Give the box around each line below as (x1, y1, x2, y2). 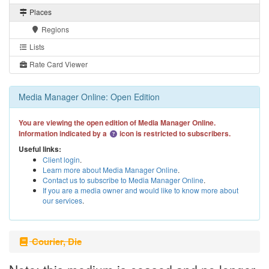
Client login (43, 154, 80, 165)
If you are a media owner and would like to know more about (43, 185, 238, 196)
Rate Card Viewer (28, 58, 88, 69)
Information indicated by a (19, 127, 109, 139)
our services (43, 195, 82, 206)
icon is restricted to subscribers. (118, 127, 231, 139)
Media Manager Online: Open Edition (19, 90, 160, 103)
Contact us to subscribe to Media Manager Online (43, 175, 204, 186)
